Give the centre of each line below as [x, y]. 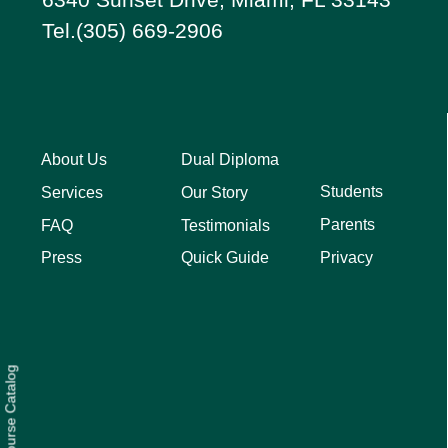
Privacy [347, 257]
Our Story [214, 192]
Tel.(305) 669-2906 [133, 31]
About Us [74, 160]
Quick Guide [224, 257]
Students [352, 192]
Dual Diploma [229, 160]
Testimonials [225, 225]
